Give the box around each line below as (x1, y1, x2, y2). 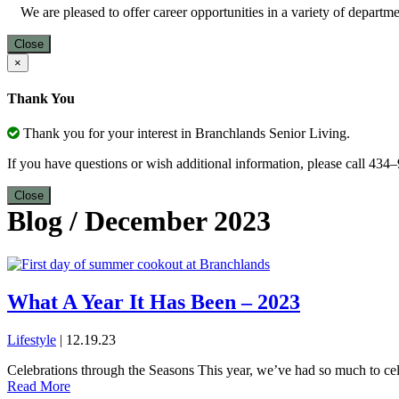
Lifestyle (7, 332, 56, 348)
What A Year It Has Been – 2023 (7, 290, 300, 314)
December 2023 (85, 205, 271, 238)
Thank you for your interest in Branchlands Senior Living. (20, 126, 350, 142)
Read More (7, 379, 70, 395)
